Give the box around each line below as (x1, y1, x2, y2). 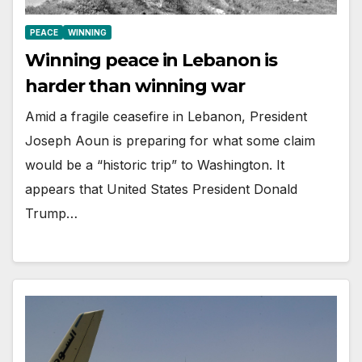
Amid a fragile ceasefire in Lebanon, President (25, 107, 307, 124)
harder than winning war (25, 74, 245, 97)
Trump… (25, 204, 78, 221)
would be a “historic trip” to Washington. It (25, 156, 284, 173)
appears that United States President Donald (25, 180, 297, 197)
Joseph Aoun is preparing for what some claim (25, 132, 315, 149)
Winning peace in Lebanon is (25, 48, 278, 71)
